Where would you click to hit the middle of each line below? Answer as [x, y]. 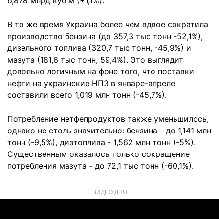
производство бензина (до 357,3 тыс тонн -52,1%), [105, 36]
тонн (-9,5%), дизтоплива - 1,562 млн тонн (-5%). [101, 142]
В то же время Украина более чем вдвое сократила [108, 24]
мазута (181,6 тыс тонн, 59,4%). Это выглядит [95, 60]
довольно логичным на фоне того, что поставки [101, 71]
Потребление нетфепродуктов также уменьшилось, [108, 119]
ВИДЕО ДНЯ [109, 191]
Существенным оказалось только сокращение [99, 154]
